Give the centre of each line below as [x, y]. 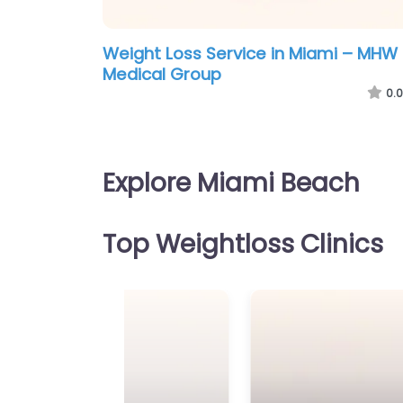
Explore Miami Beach [231, 184]
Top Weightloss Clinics [243, 245]
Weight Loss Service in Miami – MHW [250, 54]
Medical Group [162, 75]
